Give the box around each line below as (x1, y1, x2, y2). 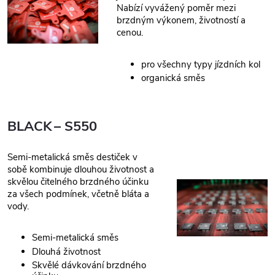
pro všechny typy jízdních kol (141, 58, 261, 71)
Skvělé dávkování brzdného (32, 259, 146, 272)
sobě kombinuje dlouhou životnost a (7, 163, 154, 176)
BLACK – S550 (7, 117, 97, 136)
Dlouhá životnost (32, 245, 101, 258)
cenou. (117, 26, 144, 39)
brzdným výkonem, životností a (117, 14, 246, 27)
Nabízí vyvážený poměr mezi (117, 2, 236, 15)
